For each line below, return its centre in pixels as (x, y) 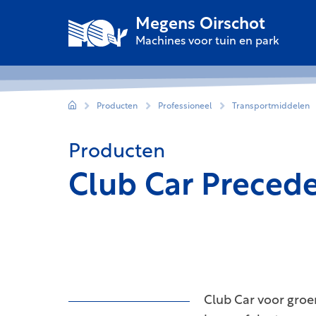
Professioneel (185, 107)
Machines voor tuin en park (207, 41)
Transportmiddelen (271, 107)
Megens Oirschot (200, 25)
